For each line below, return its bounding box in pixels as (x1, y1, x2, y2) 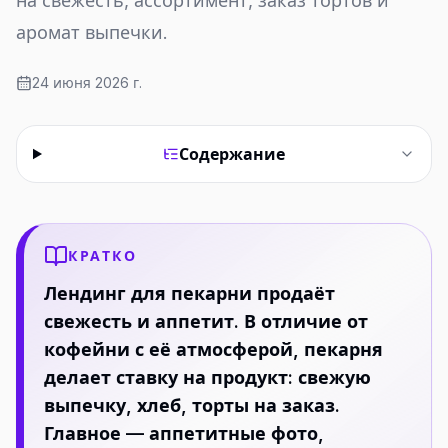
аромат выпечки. (16, 22, 168, 43)
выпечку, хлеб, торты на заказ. (44, 395, 340, 416)
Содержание (179, 144, 286, 164)
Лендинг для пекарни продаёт (44, 283, 335, 304)
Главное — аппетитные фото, (44, 423, 324, 444)
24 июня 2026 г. (32, 74, 142, 91)
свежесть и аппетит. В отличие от (44, 311, 368, 332)
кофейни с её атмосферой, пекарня (44, 339, 383, 360)
